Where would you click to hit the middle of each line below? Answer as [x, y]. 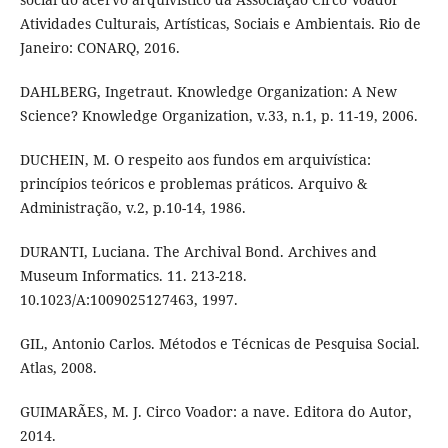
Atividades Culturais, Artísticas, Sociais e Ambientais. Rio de [220, 24]
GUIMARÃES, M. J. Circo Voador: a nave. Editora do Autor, [215, 412]
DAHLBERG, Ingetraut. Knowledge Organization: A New [208, 92]
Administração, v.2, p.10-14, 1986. [132, 208]
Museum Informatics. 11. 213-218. [133, 276]
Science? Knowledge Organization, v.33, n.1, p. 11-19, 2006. [218, 116]
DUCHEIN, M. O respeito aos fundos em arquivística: [195, 160]
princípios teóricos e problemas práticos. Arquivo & [193, 184]
